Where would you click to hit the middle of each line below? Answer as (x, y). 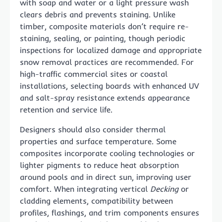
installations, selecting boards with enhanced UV (109, 86)
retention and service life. (66, 110)
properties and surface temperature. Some (98, 141)
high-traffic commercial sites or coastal (94, 74)
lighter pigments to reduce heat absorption (99, 165)
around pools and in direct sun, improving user (106, 177)
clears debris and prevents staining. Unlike (98, 15)
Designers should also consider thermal (93, 130)
